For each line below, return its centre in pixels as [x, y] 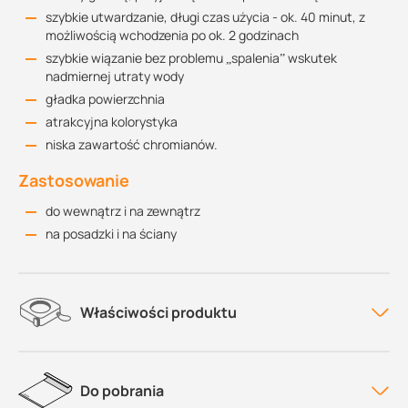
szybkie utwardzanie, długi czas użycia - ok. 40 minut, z [205, 17]
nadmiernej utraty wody [115, 76]
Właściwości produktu [158, 312]
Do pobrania [122, 391]
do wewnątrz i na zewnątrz [123, 211]
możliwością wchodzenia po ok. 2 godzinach [172, 35]
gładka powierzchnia [105, 99]
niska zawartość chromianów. [132, 144]
